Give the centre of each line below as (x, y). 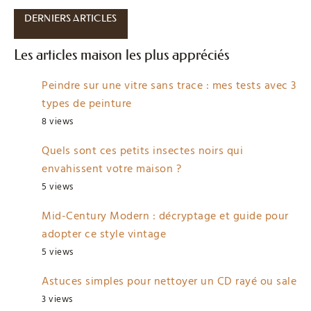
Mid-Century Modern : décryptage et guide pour (165, 216)
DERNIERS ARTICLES (71, 18)
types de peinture (87, 104)
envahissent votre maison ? (111, 169)
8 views (58, 122)
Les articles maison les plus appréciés (121, 55)
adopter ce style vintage (104, 234)
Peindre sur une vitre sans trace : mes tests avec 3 (169, 86)
